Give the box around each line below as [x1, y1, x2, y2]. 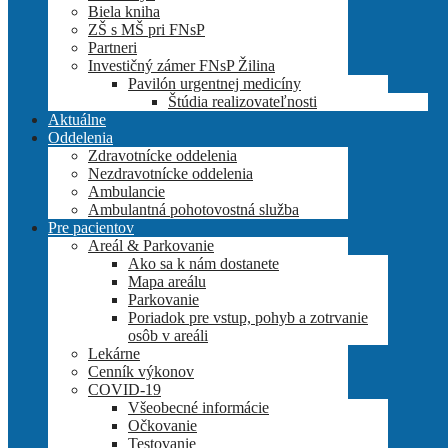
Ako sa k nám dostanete [128, 254, 279, 272]
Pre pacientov [48, 218, 134, 236]
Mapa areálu [128, 272, 206, 290]
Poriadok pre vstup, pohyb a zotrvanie [128, 308, 368, 326]
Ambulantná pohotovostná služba [88, 200, 299, 218]
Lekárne [88, 344, 140, 362]
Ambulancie [88, 182, 165, 200]
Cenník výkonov [88, 362, 194, 380]
